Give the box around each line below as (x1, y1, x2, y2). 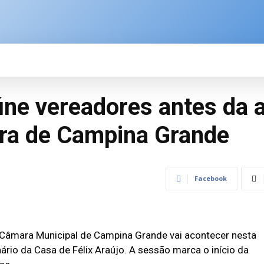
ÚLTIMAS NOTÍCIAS (131, 55, 226, 64)
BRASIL (65, 55, 101, 64)
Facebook (194, 174, 227, 183)
